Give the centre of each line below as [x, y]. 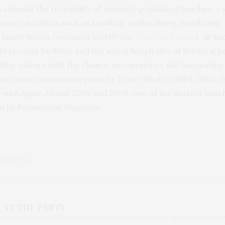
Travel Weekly [144, 79]
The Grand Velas [165, 36]
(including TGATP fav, [94, 36]
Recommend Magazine [59, 107]
